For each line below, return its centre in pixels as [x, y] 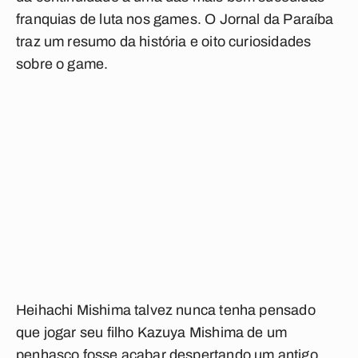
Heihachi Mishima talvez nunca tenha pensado [166, 310]
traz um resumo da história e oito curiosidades [164, 42]
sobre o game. [62, 64]
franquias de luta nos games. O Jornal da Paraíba [175, 19]
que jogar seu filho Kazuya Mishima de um [152, 332]
